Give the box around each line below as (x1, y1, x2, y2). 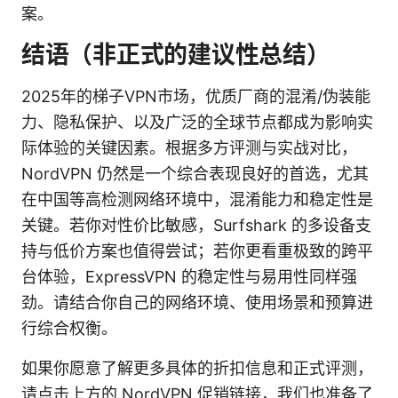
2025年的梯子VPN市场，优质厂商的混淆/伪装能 (21, 86, 370, 106)
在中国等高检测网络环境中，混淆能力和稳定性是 (21, 189, 373, 209)
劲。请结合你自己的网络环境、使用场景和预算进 (21, 292, 373, 312)
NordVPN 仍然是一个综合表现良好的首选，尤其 (21, 163, 369, 183)
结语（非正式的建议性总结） (21, 39, 330, 69)
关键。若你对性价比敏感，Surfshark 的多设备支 (21, 215, 371, 235)
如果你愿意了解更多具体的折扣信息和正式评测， (21, 358, 373, 378)
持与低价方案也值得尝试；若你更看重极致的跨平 (21, 241, 373, 260)
